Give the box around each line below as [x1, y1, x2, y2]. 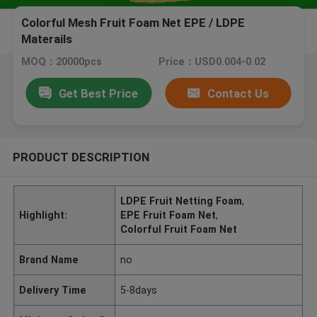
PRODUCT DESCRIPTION [12, 149, 149, 164]
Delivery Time [19, 284, 87, 296]
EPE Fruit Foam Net [120, 209, 217, 221]
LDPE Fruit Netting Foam [120, 195, 243, 207]
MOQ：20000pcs [21, 56, 103, 68]
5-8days [120, 284, 158, 296]
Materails [21, 32, 73, 47]
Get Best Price [59, 86, 139, 100]
